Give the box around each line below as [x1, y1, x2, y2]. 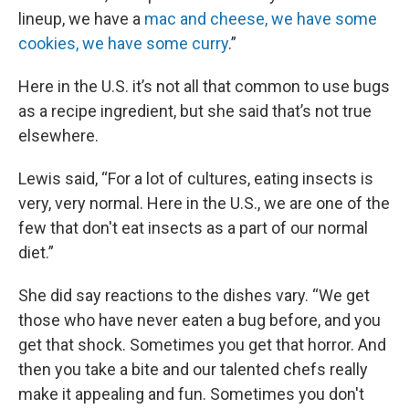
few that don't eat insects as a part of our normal [18, 217, 368, 237]
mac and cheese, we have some [144, 8, 377, 28]
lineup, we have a [18, 8, 144, 28]
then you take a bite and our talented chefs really [18, 359, 368, 379]
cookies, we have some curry [18, 33, 228, 53]
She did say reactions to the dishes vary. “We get [18, 285, 370, 305]
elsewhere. [18, 125, 99, 145]
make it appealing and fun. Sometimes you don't [18, 383, 364, 404]
